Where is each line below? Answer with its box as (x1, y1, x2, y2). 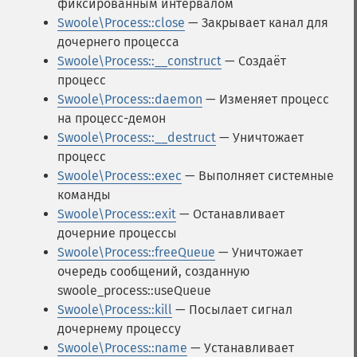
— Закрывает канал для (185, 15, 328, 30)
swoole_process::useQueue (57, 283, 211, 298)
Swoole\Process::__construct (57, 53, 222, 69)
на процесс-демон (57, 111, 166, 126)
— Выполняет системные (182, 168, 334, 183)
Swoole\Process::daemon (57, 92, 202, 107)
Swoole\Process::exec (57, 168, 182, 183)
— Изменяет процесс (202, 92, 329, 107)
